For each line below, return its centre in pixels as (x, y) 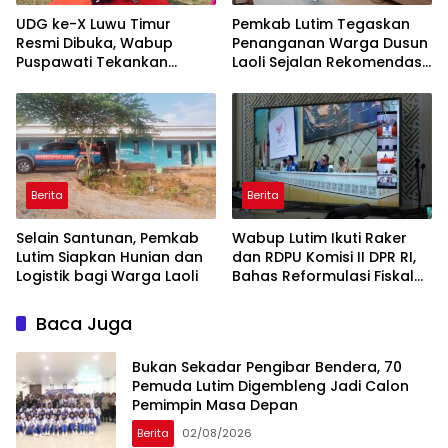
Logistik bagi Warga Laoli (107, 276)
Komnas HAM (280, 81)
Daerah (259, 295)
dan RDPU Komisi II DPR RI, (324, 257)
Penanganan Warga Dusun (330, 43)
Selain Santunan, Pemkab (107, 238)
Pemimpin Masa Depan (215, 404)
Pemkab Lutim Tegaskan (321, 24)
